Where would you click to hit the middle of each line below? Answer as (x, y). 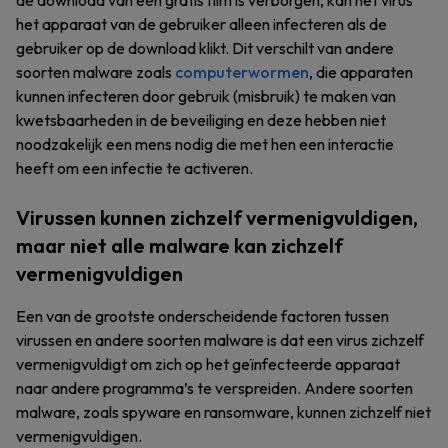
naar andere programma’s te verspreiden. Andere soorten (214, 388)
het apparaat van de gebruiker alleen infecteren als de (201, 24)
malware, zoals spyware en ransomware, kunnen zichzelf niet (223, 412)
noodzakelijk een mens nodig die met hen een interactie (205, 144)
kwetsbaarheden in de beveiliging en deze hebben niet (201, 120)
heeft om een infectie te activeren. (134, 168)
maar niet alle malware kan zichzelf (179, 245)
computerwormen (242, 72)
